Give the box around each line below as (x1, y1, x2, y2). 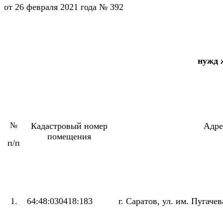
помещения (47, 131, 91, 142)
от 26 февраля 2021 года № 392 (4, 2, 123, 12)
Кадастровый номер (31, 121, 108, 131)
